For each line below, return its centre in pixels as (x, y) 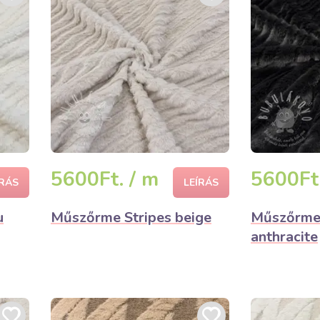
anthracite (284, 237)
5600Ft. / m (105, 179)
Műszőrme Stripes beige (131, 217)
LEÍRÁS (201, 182)
